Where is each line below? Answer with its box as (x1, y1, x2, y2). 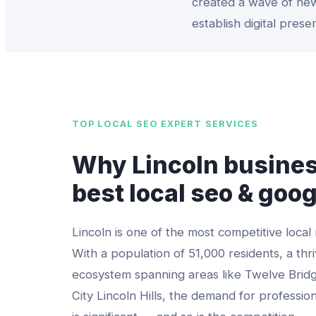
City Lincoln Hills (72, 288, 162, 303)
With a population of (72, 246, 188, 261)
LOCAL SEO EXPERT (97, 119, 202, 130)
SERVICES (202, 119, 258, 130)
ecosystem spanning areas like (72, 267, 245, 282)
